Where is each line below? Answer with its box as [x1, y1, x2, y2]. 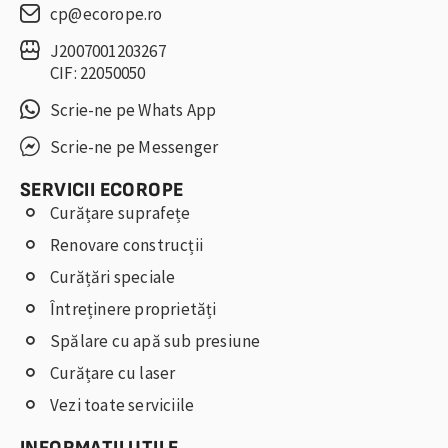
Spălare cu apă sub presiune [50, 330, 261, 353]
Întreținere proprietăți [50, 298, 217, 321]
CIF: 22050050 [50, 62, 146, 85]
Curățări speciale [50, 266, 176, 289]
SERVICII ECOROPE [20, 178, 184, 203]
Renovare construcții [50, 234, 203, 257]
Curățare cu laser [50, 362, 176, 385]
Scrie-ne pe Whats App [50, 99, 217, 122]
